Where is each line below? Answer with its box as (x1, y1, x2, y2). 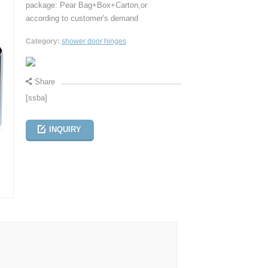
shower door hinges (61, 37, 126, 45)
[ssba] (25, 93, 47, 102)
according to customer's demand (25, 14, 138, 23)
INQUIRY (49, 125, 82, 134)
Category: (25, 37, 60, 45)
